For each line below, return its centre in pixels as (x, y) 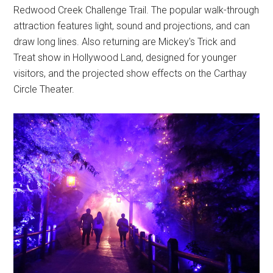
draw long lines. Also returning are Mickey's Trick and (125, 42)
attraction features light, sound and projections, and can (132, 26)
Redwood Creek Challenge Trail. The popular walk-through (136, 10)
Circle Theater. (44, 90)
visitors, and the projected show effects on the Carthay (130, 74)
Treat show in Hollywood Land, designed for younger (125, 58)
